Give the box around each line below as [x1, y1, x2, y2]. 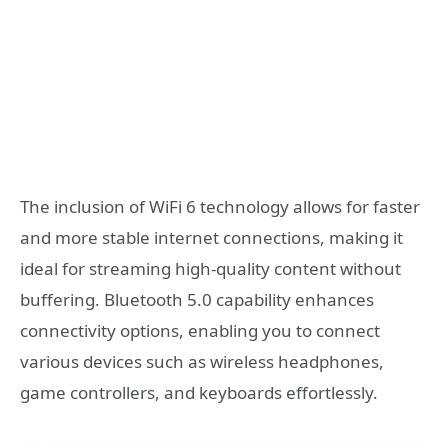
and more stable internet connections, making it [20, 226, 403, 250]
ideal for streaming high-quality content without [20, 257, 401, 281]
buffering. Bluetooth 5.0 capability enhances [20, 288, 374, 312]
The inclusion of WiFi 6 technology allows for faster [20, 195, 420, 219]
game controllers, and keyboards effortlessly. [20, 381, 378, 405]
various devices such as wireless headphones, [20, 350, 384, 374]
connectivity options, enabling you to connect [20, 319, 380, 343]
